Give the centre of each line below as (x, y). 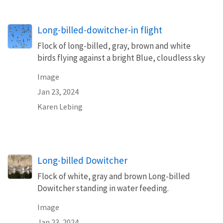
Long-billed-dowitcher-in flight (100, 30)
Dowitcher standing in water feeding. (103, 188)
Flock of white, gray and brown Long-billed (114, 176)
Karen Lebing (60, 106)
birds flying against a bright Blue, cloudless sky (121, 57)
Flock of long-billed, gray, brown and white (114, 46)
